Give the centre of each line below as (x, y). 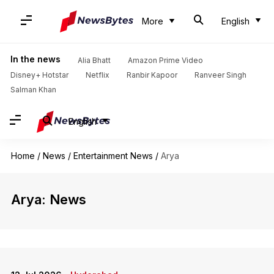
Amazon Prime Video (165, 60)
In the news (35, 59)
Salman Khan (33, 90)
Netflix (97, 75)
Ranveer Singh (220, 75)
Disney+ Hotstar (39, 75)
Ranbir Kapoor (152, 75)
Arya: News (48, 199)
